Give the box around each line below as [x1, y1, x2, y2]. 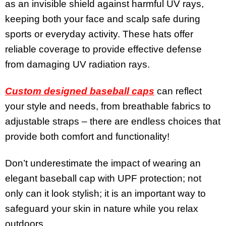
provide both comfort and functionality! [5, 131, 169, 142]
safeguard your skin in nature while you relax [5, 203, 198, 214]
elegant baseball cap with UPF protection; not [5, 173, 201, 184]
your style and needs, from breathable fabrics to [5, 100, 211, 111]
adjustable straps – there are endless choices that [5, 116, 220, 127]
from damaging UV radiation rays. [5, 59, 150, 70]
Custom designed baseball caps [5, 85, 154, 96]
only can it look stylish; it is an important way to [5, 188, 206, 199]
